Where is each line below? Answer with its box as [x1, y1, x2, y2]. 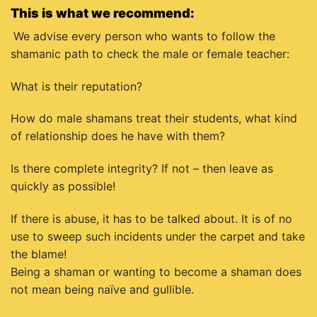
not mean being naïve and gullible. [11, 282, 194, 297]
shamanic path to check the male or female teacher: [11, 46, 289, 61]
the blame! [11, 247, 67, 262]
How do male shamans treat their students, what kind [11, 111, 297, 126]
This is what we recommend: [11, 5, 195, 21]
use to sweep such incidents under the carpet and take [11, 229, 305, 244]
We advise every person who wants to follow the [13, 28, 275, 43]
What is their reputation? [11, 79, 142, 93]
